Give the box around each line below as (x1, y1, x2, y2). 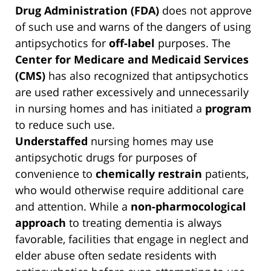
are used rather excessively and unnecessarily (15, 85, 249, 100)
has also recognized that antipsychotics (45, 68, 249, 83)
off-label (109, 36, 155, 51)
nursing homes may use (88, 134, 214, 149)
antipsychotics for (15, 36, 109, 51)
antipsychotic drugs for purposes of (15, 150, 197, 165)
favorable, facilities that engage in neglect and (15, 232, 249, 247)
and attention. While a (15, 199, 131, 214)
